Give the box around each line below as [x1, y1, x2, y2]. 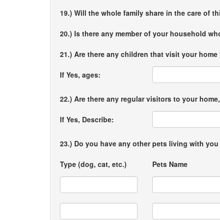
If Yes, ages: [60, 70, 101, 80]
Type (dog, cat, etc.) [60, 159, 127, 169]
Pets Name [152, 159, 188, 169]
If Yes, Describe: [60, 114, 114, 124]
